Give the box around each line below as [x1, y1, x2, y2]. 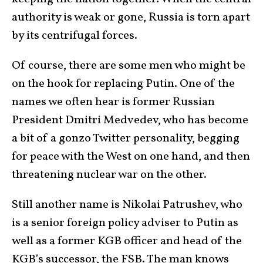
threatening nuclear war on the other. [12, 166, 209, 183]
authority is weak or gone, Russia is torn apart [12, 9, 250, 26]
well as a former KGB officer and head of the [12, 232, 242, 249]
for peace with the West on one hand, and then [12, 148, 250, 165]
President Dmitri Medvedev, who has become [12, 112, 248, 129]
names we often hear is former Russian [12, 93, 215, 110]
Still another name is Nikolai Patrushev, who [12, 196, 242, 213]
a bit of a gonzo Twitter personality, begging [12, 130, 240, 147]
